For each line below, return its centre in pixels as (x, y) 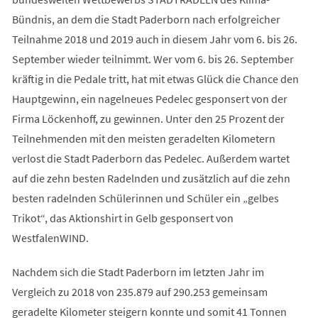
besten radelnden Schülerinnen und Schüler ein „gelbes (145, 198)
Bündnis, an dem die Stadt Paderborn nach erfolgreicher (146, 19)
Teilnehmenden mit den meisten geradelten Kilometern (143, 138)
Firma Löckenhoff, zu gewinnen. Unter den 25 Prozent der (148, 118)
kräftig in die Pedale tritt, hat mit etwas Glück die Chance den (155, 78)
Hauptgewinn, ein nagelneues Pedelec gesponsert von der (149, 98)
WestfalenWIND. (51, 237)
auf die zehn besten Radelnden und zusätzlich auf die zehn (151, 178)
